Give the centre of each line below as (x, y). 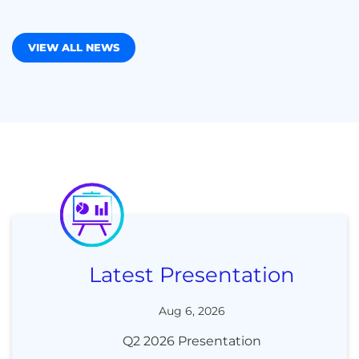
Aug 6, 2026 (192, 311)
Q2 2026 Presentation (192, 341)
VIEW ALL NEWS (74, 47)
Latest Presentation (192, 275)
